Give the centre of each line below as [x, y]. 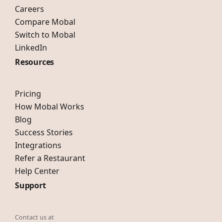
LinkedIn [31, 48]
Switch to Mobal [45, 35]
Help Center [37, 171]
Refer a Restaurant [50, 158]
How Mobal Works [50, 107]
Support [30, 186]
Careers [29, 9]
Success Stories [44, 133]
